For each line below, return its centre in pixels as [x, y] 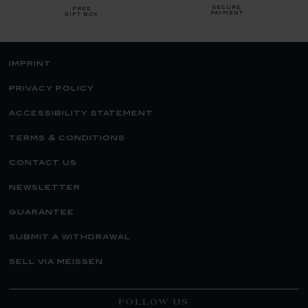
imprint [30, 64]
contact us [43, 163]
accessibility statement [81, 113]
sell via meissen [56, 262]
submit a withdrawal [70, 237]
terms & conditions [67, 138]
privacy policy [52, 89]
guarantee [42, 212]
